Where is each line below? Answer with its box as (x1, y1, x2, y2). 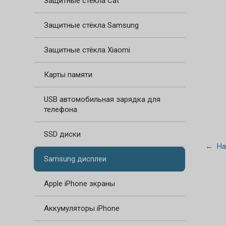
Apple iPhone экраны (44, 179, 116, 188)
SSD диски (44, 130, 81, 139)
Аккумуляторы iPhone (44, 204, 120, 213)
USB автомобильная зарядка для (44, 95, 161, 104)
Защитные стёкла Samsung (44, 21, 139, 30)
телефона (44, 105, 78, 114)
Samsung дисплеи (44, 154, 107, 163)
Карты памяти (44, 70, 93, 79)
